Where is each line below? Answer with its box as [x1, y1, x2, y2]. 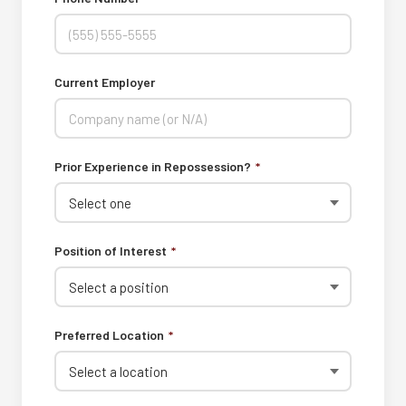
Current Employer [54, 74, 155, 90]
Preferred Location [54, 327, 167, 343]
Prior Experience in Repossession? [54, 159, 254, 174]
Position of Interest [54, 243, 169, 258]
